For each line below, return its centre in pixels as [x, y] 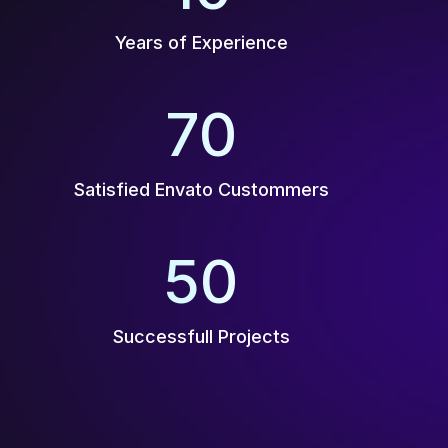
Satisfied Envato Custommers [201, 189]
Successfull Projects [201, 336]
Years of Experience [201, 42]
